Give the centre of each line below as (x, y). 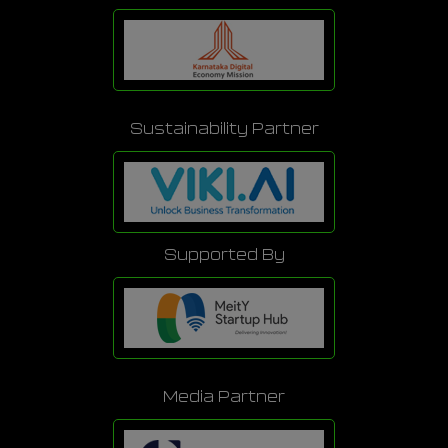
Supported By (224, 255)
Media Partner (224, 397)
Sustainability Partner (224, 129)
